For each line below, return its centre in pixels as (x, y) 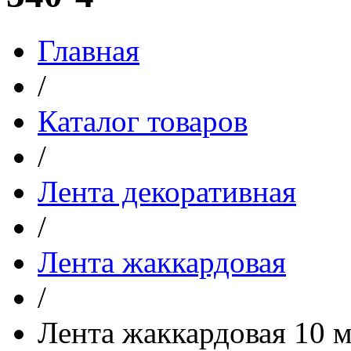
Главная (89, 50)
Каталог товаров (143, 121)
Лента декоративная (167, 191)
